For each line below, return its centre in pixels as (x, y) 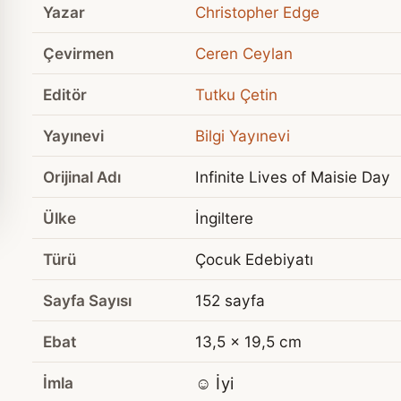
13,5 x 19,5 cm (248, 342)
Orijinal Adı (82, 177)
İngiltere (224, 218)
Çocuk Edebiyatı (254, 260)
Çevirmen (78, 54)
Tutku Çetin (236, 95)
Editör (65, 95)
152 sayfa (230, 301)
